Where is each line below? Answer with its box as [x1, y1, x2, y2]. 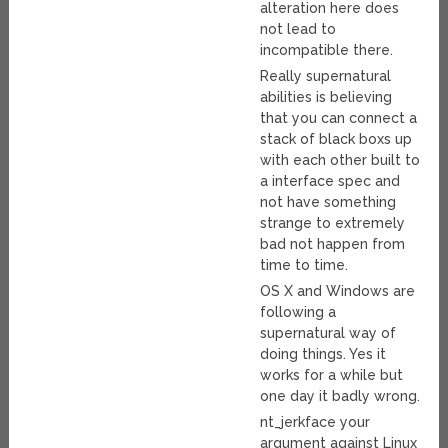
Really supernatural [260, 68, 392, 85]
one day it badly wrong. [260, 388, 421, 405]
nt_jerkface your [260, 414, 371, 431]
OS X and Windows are [260, 283, 416, 300]
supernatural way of [260, 325, 397, 342]
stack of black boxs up [260, 131, 413, 148]
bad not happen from [260, 236, 406, 253]
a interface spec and [260, 173, 401, 190]
